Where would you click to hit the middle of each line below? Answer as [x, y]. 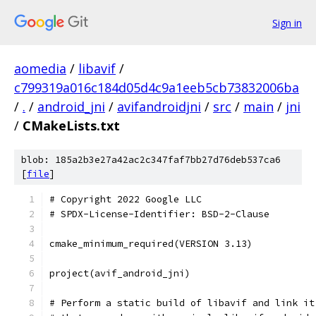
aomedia [40, 68]
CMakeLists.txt [71, 126]
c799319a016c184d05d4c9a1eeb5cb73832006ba [157, 87]
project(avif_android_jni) [120, 273]
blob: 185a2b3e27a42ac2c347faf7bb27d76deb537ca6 [151, 160]
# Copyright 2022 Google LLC [126, 199]
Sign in [287, 23]
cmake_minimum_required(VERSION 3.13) [151, 244]
